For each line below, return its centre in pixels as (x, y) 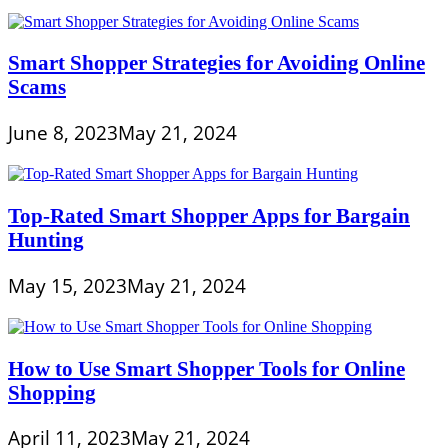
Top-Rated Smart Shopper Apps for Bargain (209, 215)
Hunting (46, 239)
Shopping (52, 392)
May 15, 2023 (67, 285)
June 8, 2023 (63, 133)
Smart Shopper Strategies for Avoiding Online (216, 63)
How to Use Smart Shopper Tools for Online (206, 368)
